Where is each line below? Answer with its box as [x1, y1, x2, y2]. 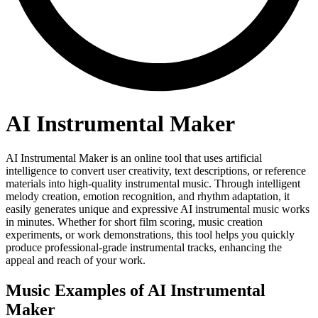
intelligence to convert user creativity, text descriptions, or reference [6, 165, 306, 177]
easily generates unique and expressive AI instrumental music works [6, 203, 309, 216]
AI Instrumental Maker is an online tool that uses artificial [6, 152, 262, 165]
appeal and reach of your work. [6, 254, 146, 267]
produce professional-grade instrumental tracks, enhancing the [6, 241, 282, 254]
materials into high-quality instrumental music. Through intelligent [6, 177, 300, 190]
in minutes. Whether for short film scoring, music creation [6, 216, 263, 229]
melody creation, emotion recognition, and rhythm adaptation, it [6, 190, 290, 203]
